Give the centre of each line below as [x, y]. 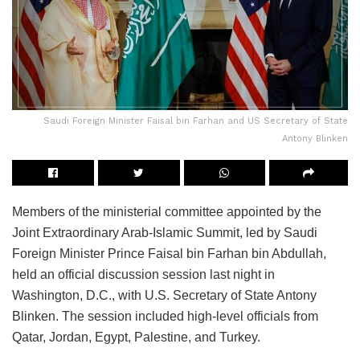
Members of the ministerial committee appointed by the [167, 211]
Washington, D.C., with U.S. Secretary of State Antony [164, 295]
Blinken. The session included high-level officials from [165, 316]
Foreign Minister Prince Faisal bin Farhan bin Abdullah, [169, 253]
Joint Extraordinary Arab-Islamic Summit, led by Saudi [165, 232]
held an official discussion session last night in [143, 274]
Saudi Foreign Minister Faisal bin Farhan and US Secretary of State [196, 121]
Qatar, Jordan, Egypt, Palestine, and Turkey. [136, 337]
